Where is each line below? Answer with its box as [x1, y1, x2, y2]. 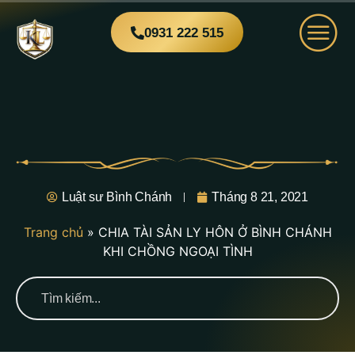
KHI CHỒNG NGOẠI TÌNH [102, 243, 253, 259]
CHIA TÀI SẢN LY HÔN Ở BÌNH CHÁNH [97, 224, 332, 240]
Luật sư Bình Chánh [61, 190, 173, 204]
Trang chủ [23, 224, 83, 240]
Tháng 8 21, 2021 [212, 190, 309, 204]
